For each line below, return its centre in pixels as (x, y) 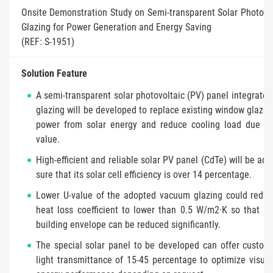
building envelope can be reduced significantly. (128, 224)
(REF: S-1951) (48, 41)
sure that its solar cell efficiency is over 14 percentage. (144, 174)
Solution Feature (54, 73)
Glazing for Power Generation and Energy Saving (116, 27)
